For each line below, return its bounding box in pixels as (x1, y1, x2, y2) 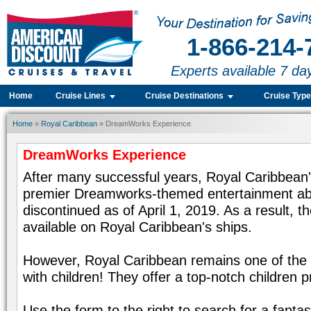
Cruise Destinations (145, 91, 224, 101)
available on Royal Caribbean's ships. (23, 219, 252, 235)
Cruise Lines (56, 91, 106, 101)
